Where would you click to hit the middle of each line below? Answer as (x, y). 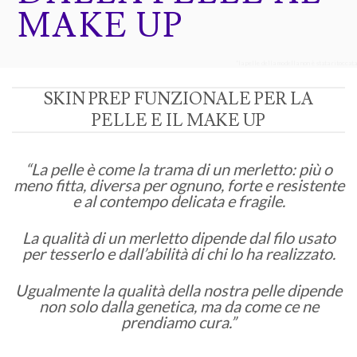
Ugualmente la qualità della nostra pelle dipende (178, 290)
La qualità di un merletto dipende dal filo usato (178, 238)
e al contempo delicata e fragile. (178, 201)
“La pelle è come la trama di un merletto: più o (178, 169)
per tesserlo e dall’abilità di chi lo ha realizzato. (178, 254)
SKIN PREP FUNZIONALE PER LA (178, 99)
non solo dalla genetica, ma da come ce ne (178, 306)
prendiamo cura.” (178, 322)
